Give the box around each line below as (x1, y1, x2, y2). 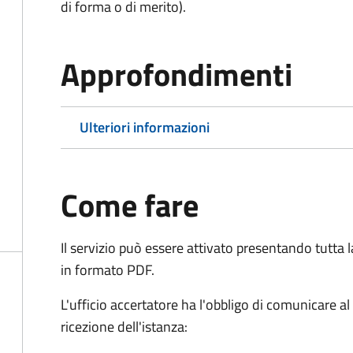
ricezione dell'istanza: (61, 316, 188, 337)
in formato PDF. (61, 259, 154, 281)
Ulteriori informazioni (80, 117, 210, 138)
